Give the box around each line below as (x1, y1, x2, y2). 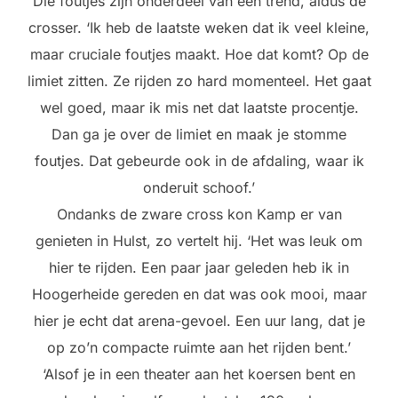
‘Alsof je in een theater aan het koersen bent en (43, 365, 355, 384)
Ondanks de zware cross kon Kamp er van (56, 205, 342, 224)
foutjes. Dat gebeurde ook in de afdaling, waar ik (34, 152, 364, 171)
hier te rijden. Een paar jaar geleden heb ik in (49, 259, 349, 277)
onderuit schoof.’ (143, 179, 255, 197)
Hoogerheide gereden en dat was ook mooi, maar (31, 285, 367, 304)
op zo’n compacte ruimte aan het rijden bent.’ (47, 338, 351, 357)
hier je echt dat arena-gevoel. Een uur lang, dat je (33, 312, 365, 330)
